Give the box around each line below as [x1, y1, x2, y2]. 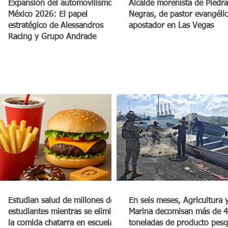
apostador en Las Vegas [129, 21, 214, 30]
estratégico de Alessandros [8, 21, 103, 30]
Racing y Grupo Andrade [8, 33, 96, 41]
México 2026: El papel [8, 10, 88, 19]
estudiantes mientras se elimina [8, 208, 120, 217]
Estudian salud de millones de [8, 197, 115, 206]
